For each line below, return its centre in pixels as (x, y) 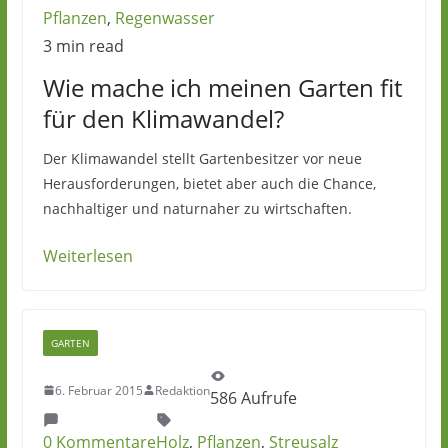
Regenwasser (164, 18)
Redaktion (182, 390)
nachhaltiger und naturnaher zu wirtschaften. (197, 208)
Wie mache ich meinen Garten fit (222, 87)
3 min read (83, 46)
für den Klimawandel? (163, 118)
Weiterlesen (87, 256)
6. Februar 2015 (98, 390)
